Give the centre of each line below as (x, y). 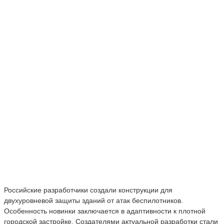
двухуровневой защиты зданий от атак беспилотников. (93, 200)
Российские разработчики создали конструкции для (88, 190)
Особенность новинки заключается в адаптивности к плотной (105, 211)
